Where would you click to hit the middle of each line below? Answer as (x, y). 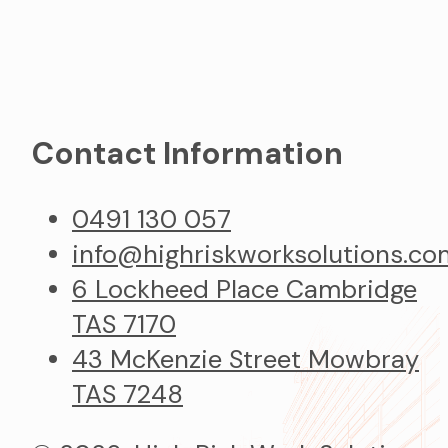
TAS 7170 (124, 324)
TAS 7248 (127, 394)
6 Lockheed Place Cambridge (244, 289)
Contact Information (187, 153)
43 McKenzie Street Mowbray (245, 359)
